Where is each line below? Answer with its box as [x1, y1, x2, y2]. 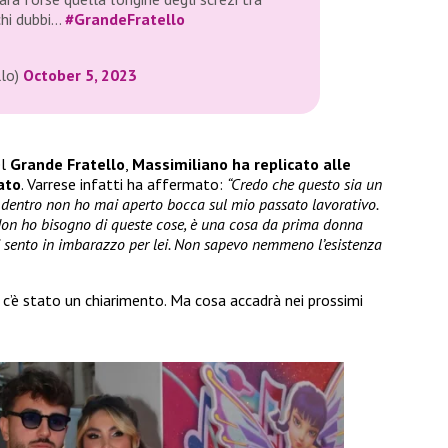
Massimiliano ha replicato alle [132, 154, 351, 175]
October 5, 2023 [23, 65, 137, 86]
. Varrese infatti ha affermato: [21, 174, 227, 195]
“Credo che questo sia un [227, 174, 382, 195]
